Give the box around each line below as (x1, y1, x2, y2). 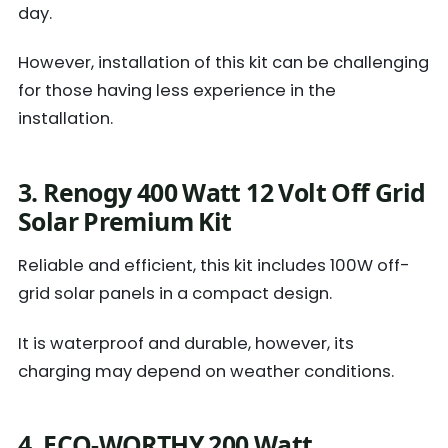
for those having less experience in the (18, 79, 336, 103)
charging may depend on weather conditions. (18, 359, 394, 383)
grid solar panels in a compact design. (18, 282, 332, 306)
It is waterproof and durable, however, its (18, 331, 354, 355)
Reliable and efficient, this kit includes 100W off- (18, 254, 410, 278)
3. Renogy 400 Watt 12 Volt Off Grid (18, 175, 426, 209)
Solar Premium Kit (18, 204, 232, 238)
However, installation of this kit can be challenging (18, 51, 429, 75)
